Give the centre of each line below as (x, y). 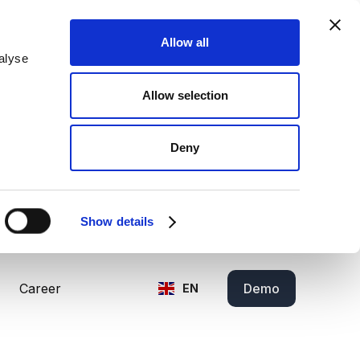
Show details (117, 221)
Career (40, 288)
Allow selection (185, 95)
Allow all (185, 42)
